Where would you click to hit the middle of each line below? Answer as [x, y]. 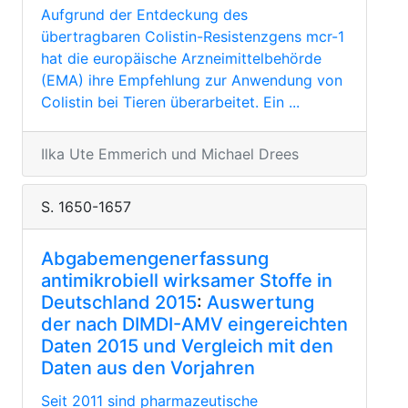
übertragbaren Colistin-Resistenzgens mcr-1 [193, 36]
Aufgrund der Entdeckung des [144, 15]
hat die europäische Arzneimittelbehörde [181, 58]
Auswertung [260, 302]
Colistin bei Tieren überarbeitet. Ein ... [170, 102]
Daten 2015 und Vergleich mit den [187, 346]
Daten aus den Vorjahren [148, 368]
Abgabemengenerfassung [155, 259]
